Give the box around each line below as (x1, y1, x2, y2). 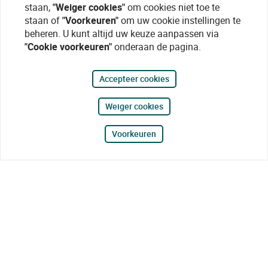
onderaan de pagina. (112, 40, 201, 53)
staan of (25, 14, 62, 27)
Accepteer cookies (99, 73, 169, 84)
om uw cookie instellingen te (118, 14, 240, 27)
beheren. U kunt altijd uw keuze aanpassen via (25, 27, 219, 40)
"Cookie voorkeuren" (25, 40, 112, 53)
